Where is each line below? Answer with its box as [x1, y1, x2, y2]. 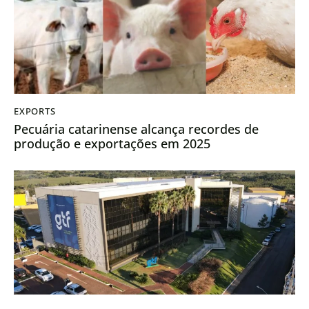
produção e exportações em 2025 [14, 135, 210, 152]
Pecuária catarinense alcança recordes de [14, 121, 259, 138]
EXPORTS [14, 104, 56, 117]
